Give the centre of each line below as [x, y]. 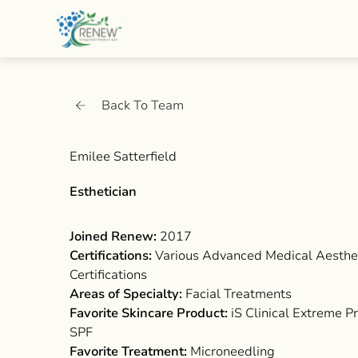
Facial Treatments [237, 294]
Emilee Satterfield [123, 157]
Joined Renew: [113, 237]
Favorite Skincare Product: [149, 313]
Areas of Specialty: [126, 294]
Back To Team [143, 105]
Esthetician [103, 192]
